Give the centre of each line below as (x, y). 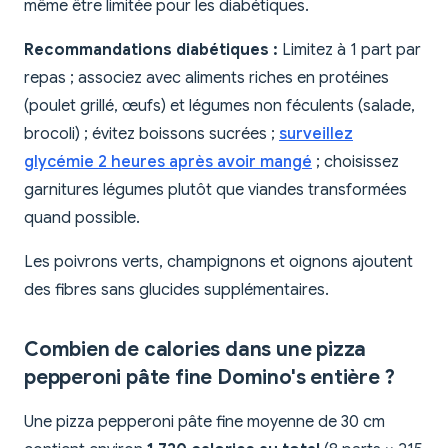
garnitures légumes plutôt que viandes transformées (215, 190)
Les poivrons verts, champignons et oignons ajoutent (218, 262)
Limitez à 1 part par (349, 50)
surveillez (316, 134)
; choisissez (355, 162)
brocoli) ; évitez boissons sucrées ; (151, 134)
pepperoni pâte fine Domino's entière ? (209, 378)
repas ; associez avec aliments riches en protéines (206, 78)
